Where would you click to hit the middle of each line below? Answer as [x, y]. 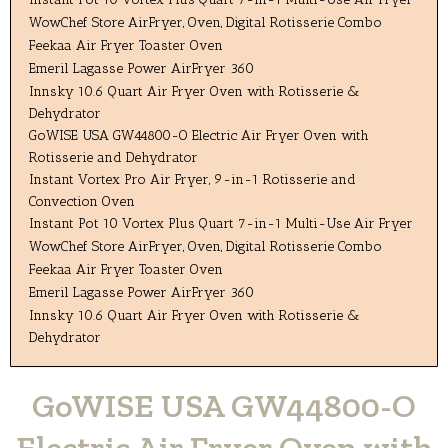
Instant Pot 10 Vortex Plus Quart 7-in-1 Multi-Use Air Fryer [221, 222]
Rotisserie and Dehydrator [114, 156]
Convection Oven [82, 200]
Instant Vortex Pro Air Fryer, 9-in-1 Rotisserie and [193, 178]
